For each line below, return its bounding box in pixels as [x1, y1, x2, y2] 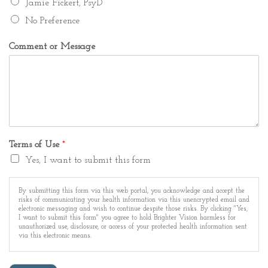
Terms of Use [9, 140, 62, 150]
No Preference [25, 16, 80, 26]
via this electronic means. [19, 232, 92, 240]
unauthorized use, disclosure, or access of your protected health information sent [19, 223, 247, 231]
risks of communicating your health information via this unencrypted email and [19, 196, 249, 204]
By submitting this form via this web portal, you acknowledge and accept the [19, 187, 245, 195]
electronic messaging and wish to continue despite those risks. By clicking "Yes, [19, 205, 248, 213]
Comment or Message [9, 42, 95, 52]
